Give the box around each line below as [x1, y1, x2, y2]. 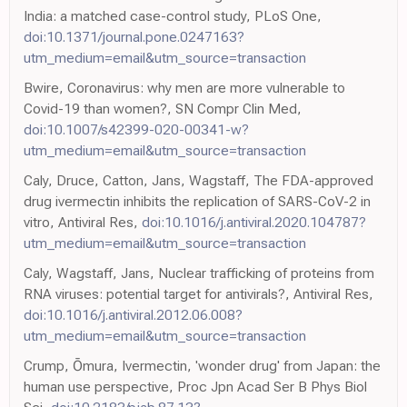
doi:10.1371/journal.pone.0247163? [24, 28, 244, 46]
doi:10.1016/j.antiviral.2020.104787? [142, 213, 366, 232]
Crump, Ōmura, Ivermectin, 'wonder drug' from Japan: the [24, 357, 381, 375]
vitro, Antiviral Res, [24, 213, 142, 232]
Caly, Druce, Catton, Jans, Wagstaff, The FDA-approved [24, 172, 373, 190]
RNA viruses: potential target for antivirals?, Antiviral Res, [24, 285, 373, 303]
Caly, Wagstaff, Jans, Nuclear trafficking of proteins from [24, 264, 374, 283]
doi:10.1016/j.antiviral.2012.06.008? [24, 306, 243, 324]
